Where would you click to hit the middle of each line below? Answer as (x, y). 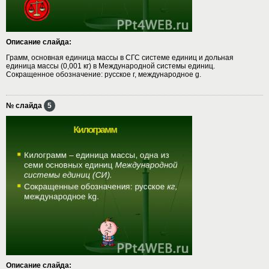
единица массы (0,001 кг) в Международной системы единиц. (110, 66)
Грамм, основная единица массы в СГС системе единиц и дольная (120, 57)
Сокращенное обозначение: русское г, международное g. (104, 74)
